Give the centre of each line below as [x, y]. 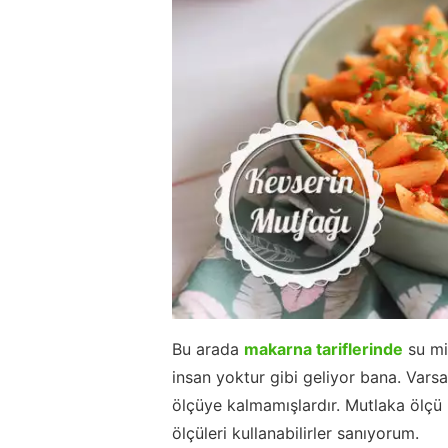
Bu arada [208, 348]
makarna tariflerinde [323, 348]
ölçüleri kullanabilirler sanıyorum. [295, 432]
